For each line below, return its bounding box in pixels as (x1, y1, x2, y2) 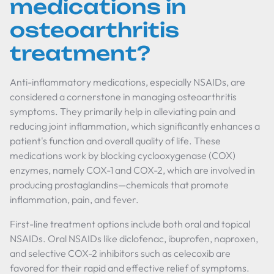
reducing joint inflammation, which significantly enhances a (10, 120, 260, 132)
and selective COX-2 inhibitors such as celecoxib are (10, 247, 231, 259)
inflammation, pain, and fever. (10, 193, 139, 206)
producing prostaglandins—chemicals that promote (10, 179, 229, 191)
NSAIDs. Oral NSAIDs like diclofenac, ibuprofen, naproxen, (10, 232, 258, 245)
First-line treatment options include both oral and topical (10, 218, 250, 230)
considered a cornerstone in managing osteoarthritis (10, 91, 237, 103)
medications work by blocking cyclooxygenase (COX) (10, 149, 235, 161)
